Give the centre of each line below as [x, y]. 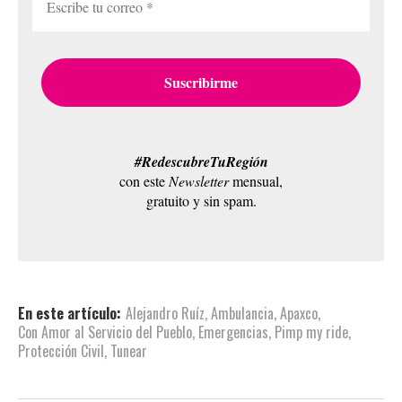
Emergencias [233, 332]
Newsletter [199, 181]
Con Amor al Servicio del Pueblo [105, 332]
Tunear [129, 351]
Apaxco [299, 313]
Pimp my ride [311, 332]
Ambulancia [242, 313]
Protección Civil [61, 351]
